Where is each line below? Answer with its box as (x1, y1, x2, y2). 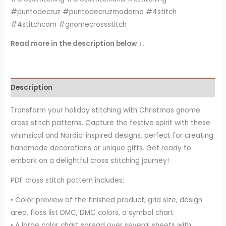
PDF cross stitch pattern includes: (11, 175, 125, 185)
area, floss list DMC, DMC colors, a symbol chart (11, 207, 174, 217)
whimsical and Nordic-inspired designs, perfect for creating (11, 131, 214, 141)
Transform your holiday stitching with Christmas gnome (11, 105, 201, 116)
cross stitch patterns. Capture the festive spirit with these (11, 118, 211, 128)
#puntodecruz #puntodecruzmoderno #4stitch (11, 7, 177, 17)
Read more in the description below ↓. (11, 39, 145, 49)
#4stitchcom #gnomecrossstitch (11, 19, 127, 29)
